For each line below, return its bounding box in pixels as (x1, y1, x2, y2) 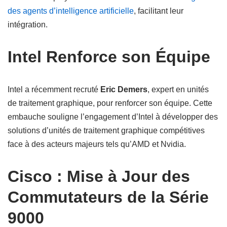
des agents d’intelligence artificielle (8, 7, 134, 15)
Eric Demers (100, 85, 147, 94)
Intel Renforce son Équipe (8, 48, 210, 66)
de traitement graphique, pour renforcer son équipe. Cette (8, 99, 212, 107)
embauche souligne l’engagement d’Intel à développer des (8, 112, 218, 121)
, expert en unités (147, 85, 209, 94)
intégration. (8, 20, 48, 29)
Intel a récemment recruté (8, 85, 100, 94)
